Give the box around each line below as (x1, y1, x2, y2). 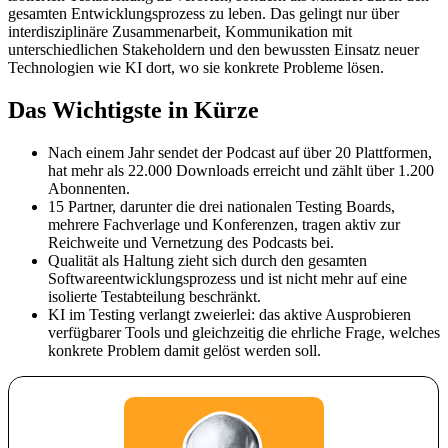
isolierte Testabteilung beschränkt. (48, 287, 261, 305)
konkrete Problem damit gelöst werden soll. (48, 341, 321, 359)
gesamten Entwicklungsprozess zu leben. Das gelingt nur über (8, 4, 399, 22)
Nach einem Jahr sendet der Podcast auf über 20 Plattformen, (48, 143, 432, 161)
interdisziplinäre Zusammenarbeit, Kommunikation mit (8, 22, 352, 40)
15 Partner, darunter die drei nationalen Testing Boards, (48, 197, 395, 215)
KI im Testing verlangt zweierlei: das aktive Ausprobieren (48, 305, 411, 323)
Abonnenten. (48, 179, 130, 197)
